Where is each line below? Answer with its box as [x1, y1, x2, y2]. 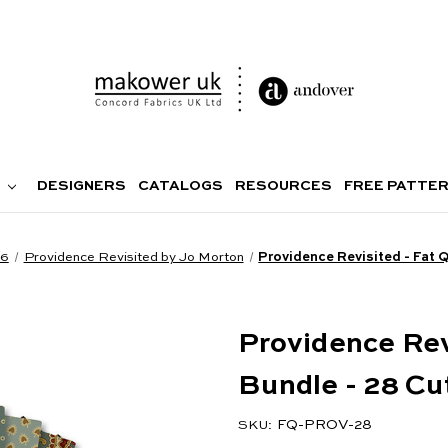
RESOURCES [235, 178, 333, 193]
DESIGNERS [37, 178, 127, 193]
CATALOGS [138, 178, 224, 193]
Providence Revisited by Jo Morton [23, 250, 244, 264]
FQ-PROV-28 [277, 418, 372, 433]
